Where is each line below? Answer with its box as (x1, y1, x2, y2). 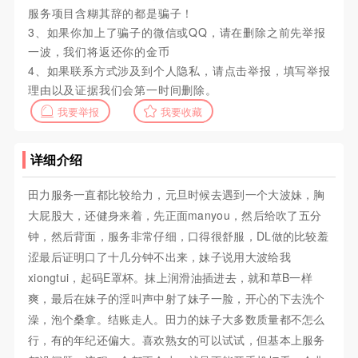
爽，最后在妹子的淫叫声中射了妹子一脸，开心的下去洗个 (27, 290, 325, 307)
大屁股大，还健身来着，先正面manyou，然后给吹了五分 (27, 207, 322, 224)
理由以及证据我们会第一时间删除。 (27, 82, 217, 98)
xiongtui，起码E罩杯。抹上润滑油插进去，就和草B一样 (27, 269, 312, 286)
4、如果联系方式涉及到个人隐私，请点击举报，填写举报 (27, 62, 331, 79)
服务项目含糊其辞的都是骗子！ (27, 5, 194, 22)
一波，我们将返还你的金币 (27, 43, 170, 60)
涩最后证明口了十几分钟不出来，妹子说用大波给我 (27, 249, 291, 265)
